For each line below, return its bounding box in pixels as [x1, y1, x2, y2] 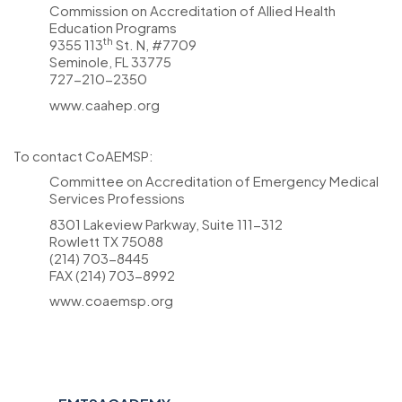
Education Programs [49, 19, 177, 36]
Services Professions [49, 189, 185, 206]
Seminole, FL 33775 [49, 53, 171, 70]
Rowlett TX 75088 [49, 232, 163, 249]
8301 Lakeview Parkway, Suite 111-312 [49, 214, 283, 232]
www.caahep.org [49, 95, 160, 113]
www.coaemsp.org [49, 292, 173, 309]
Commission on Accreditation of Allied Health [49, 2, 336, 19]
